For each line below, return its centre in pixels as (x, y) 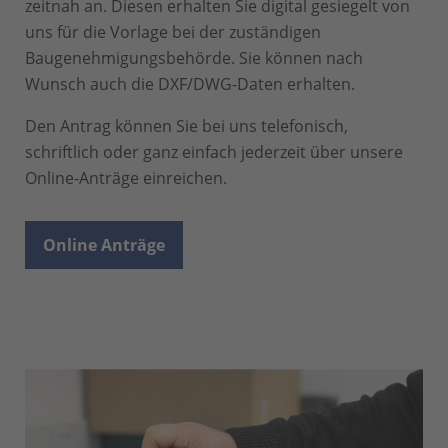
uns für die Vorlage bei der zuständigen (173, 32)
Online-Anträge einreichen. (126, 178)
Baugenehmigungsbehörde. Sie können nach (194, 58)
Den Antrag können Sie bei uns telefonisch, (186, 126)
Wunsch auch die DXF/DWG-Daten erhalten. (190, 84)
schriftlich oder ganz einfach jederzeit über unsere (214, 152)
